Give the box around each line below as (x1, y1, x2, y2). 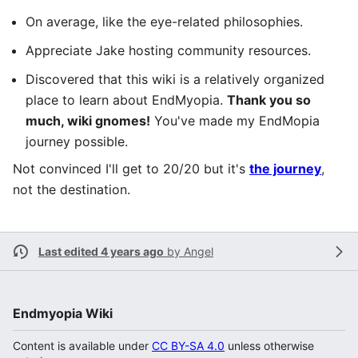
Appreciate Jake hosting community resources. (26, 42, 311, 58)
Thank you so (227, 92, 311, 108)
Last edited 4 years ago (38, 245, 164, 258)
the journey (249, 161, 321, 177)
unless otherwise (225, 339, 314, 352)
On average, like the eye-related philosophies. (26, 14, 303, 30)
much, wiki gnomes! (26, 113, 150, 129)
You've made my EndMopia (150, 113, 320, 129)
